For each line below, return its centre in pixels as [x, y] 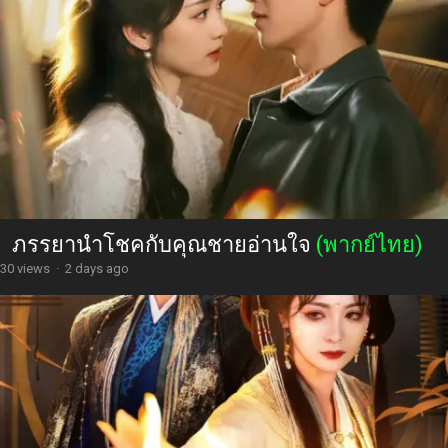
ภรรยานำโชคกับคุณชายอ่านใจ [164, 244]
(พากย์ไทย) [369, 244]
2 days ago [97, 268]
